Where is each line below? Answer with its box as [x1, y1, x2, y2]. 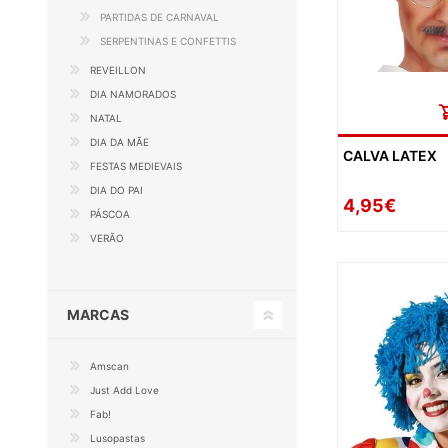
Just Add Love [90, 384, 159, 396]
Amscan [90, 360, 129, 372]
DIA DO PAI [90, 184, 143, 196]
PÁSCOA [90, 208, 130, 220]
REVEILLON [90, 64, 146, 76]
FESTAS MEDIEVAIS [90, 160, 182, 172]
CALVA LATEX [343, 147, 437, 165]
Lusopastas [90, 432, 145, 444]
